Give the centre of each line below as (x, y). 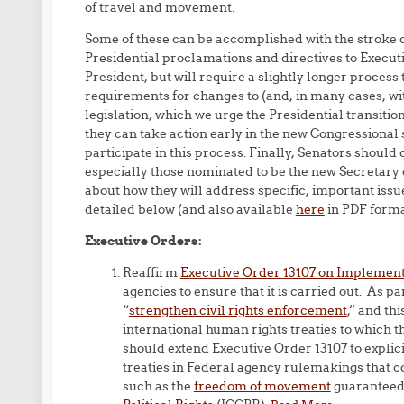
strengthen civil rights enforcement (238, 310)
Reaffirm (151, 272)
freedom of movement (262, 386)
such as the (158, 386)
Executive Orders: (143, 241)
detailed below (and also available (190, 209)
